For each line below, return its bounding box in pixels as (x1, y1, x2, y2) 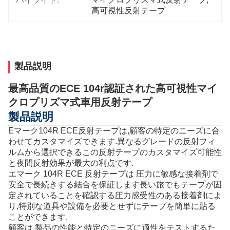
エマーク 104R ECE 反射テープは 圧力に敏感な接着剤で (8, 169, 218, 178)
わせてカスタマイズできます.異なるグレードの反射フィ (8, 137, 216, 146)
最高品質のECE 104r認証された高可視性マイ (8, 83, 217, 94)
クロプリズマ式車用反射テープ (8, 97, 152, 108)
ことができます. (8, 212, 68, 221)
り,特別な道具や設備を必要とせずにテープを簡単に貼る (8, 201, 216, 210)
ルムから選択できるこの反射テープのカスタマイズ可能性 (8, 147, 222, 157)
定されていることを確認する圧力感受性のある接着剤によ (8, 190, 222, 200)
